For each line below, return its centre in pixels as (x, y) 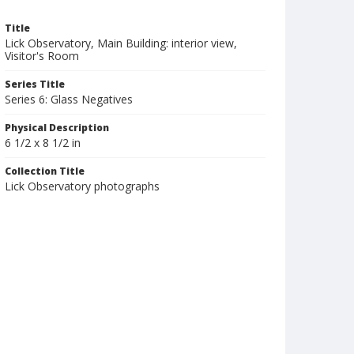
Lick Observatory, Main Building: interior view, (121, 43)
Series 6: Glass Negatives (69, 99)
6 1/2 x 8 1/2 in (43, 143)
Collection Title (45, 171)
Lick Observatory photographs (82, 186)
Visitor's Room (42, 56)
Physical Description (57, 128)
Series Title (35, 84)
